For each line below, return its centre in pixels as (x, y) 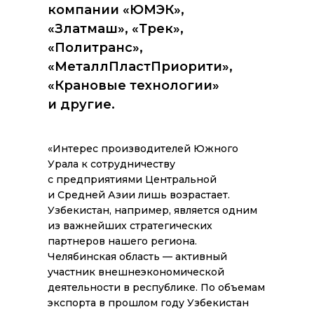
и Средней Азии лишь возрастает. (139, 195)
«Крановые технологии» (134, 86)
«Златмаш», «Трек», (116, 29)
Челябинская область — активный (137, 257)
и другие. (81, 104)
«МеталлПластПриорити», (140, 67)
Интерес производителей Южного (145, 149)
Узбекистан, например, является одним (152, 210)
